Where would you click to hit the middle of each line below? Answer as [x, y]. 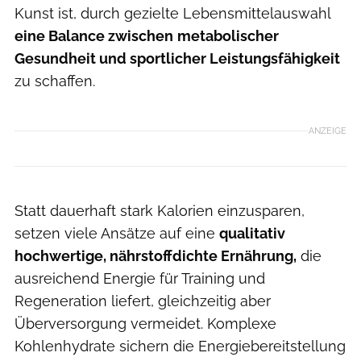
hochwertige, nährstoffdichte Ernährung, [156, 255]
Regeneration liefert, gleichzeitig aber [143, 301]
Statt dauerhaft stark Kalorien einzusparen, [160, 210]
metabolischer [228, 35]
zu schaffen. [55, 81]
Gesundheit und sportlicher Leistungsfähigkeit [177, 58]
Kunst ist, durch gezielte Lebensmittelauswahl [172, 13]
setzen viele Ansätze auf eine [117, 233]
